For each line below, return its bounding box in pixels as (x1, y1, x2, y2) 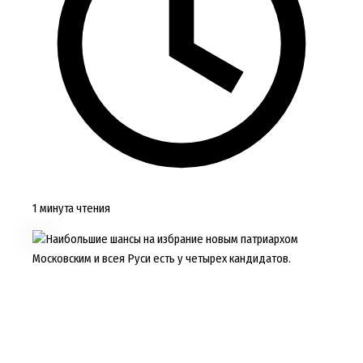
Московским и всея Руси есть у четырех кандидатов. (32, 251, 291, 267)
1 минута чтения (32, 200, 110, 216)
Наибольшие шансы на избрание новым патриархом (45, 232, 298, 247)
